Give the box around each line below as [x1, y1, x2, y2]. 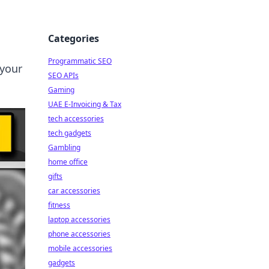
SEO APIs [48, 70, 79, 80]
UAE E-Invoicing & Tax [48, 99, 121, 109]
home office [48, 157, 88, 167]
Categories [48, 32, 99, 45]
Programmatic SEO [48, 56, 112, 66]
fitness [48, 200, 70, 210]
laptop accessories [48, 214, 110, 225]
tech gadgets [48, 128, 91, 138]
